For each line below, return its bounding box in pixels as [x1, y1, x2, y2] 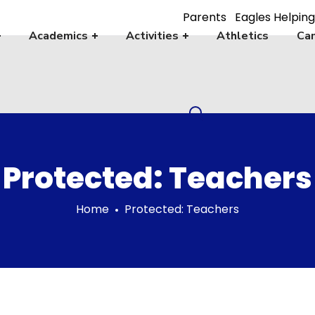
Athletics [216, 28, 269, 44]
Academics [28, 28, 88, 44]
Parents [183, 9, 226, 26]
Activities [125, 28, 179, 44]
